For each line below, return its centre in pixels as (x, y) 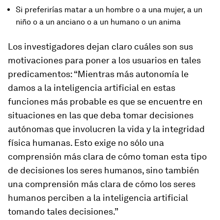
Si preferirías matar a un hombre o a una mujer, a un (109, 10)
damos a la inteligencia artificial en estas (92, 88)
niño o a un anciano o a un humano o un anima (98, 22)
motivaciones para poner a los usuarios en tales (104, 60)
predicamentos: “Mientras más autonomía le (98, 74)
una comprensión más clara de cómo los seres (102, 184)
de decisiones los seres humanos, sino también (104, 170)
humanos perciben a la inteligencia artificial (98, 198)
